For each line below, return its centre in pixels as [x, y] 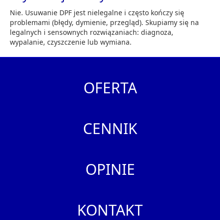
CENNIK [110, 128]
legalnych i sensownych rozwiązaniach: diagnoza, [92, 32]
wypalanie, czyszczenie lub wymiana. [71, 42]
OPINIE [110, 169]
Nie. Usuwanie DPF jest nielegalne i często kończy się [97, 12]
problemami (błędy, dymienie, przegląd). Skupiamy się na [104, 22]
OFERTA [110, 87]
